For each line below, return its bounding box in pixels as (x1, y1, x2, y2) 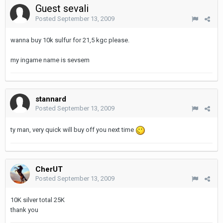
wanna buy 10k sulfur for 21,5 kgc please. (10, 36, 129, 44)
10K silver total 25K (10, 196, 65, 204)
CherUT (35, 165, 63, 174)
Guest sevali (35, 2, 91, 14)
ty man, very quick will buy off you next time (10, 126, 135, 133)
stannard (35, 95, 66, 104)
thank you (10, 206, 38, 214)
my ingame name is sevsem (10, 56, 90, 64)
